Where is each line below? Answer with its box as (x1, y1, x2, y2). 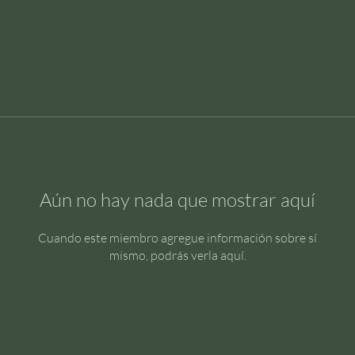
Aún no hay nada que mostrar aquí (40, 188, 315, 212)
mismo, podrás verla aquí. (109, 247, 246, 263)
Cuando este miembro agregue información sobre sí (38, 230, 317, 246)
